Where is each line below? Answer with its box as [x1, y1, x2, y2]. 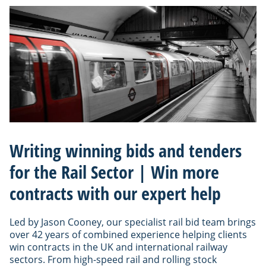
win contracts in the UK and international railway [9, 240, 227, 254]
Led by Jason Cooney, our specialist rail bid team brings [9, 215, 256, 229]
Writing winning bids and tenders [9, 138, 242, 163]
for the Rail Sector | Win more [9, 159, 219, 184]
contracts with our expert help [9, 180, 221, 205]
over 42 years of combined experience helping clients [9, 227, 247, 241]
